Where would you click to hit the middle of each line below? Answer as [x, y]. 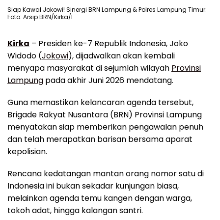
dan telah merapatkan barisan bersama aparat [100, 139]
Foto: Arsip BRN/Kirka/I [40, 17]
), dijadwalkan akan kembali [122, 55]
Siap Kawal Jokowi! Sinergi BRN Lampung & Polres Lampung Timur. [107, 9]
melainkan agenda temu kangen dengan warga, [100, 198]
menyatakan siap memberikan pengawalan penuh [105, 127]
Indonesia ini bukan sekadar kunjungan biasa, [93, 186]
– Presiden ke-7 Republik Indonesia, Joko [109, 43]
